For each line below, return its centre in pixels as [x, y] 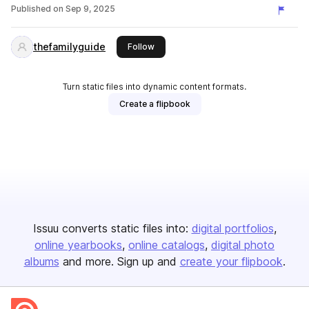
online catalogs [167, 245]
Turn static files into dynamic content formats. [154, 87]
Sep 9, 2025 [90, 9]
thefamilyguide [69, 47]
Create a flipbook [154, 104]
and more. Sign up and [119, 261]
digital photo [243, 245]
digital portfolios [232, 228]
